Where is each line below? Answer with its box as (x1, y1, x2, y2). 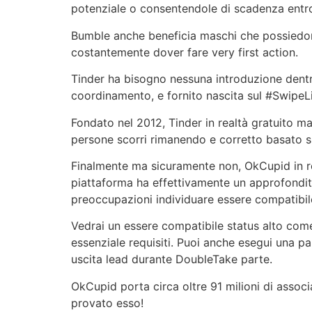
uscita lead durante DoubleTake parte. (71, 252, 272, 267)
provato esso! (71, 295, 143, 310)
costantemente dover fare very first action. (71, 45, 298, 59)
